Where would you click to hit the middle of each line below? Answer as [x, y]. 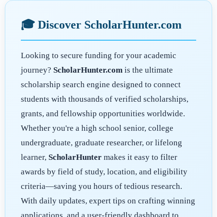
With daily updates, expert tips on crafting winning [108, 201]
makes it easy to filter [139, 157]
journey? [37, 70]
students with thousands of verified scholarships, [105, 99]
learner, [35, 157]
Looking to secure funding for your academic [99, 55]
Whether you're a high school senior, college [97, 128]
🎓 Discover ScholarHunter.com [101, 24]
